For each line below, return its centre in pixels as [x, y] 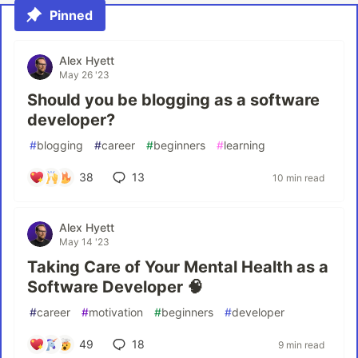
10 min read [298, 177]
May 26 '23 [84, 75]
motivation [116, 312]
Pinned [71, 15]
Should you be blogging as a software [173, 100]
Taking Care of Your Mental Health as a [178, 267]
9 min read [301, 344]
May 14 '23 [84, 242]
